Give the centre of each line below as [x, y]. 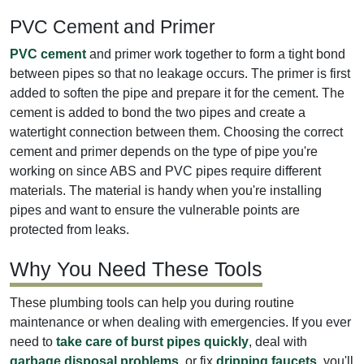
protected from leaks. [69, 229]
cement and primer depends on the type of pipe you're [164, 151]
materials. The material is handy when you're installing [166, 190]
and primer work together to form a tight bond [216, 54]
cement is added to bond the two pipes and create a [158, 112]
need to [33, 341]
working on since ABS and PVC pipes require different [165, 171]
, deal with [278, 341]
